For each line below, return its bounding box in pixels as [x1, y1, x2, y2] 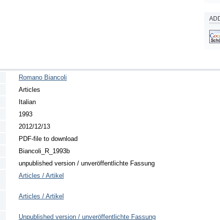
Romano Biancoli [19, 73, 67, 81]
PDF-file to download [19, 135, 78, 142]
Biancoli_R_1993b [19, 147, 70, 155]
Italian [19, 98, 36, 106]
